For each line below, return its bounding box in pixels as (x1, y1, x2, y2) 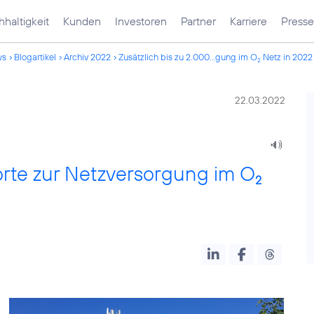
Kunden (63, 14, 101, 28)
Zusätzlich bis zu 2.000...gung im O (118, 51, 257, 62)
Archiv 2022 (64, 51, 111, 62)
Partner (181, 14, 216, 28)
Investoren (115, 14, 167, 28)
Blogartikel (14, 51, 56, 62)
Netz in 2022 (261, 51, 313, 62)
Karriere (230, 14, 267, 28)
